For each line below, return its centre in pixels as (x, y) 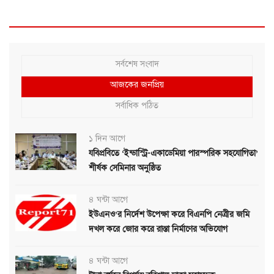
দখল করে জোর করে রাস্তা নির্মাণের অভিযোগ (158, 229)
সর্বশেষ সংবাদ (137, 64)
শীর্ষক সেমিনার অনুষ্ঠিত (125, 168)
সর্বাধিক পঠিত (137, 105)
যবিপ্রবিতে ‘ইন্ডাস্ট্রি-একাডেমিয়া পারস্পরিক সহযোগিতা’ (173, 153)
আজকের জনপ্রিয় (137, 84)
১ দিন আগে (107, 138)
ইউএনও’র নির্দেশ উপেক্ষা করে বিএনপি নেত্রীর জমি (169, 214)
